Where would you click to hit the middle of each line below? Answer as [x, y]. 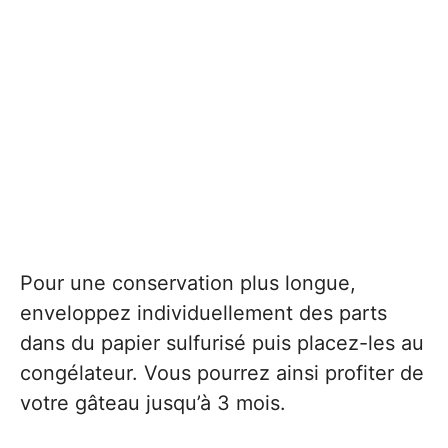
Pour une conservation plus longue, [188, 283]
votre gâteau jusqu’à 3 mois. [153, 403]
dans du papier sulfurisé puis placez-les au [222, 343]
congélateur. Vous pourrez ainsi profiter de [222, 373]
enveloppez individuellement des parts [203, 313]
